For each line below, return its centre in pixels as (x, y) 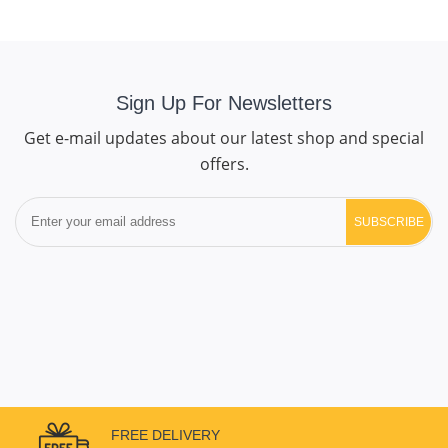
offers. (224, 163)
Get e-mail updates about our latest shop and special (224, 137)
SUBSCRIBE (388, 221)
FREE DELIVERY (165, 434)
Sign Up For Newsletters (224, 102)
